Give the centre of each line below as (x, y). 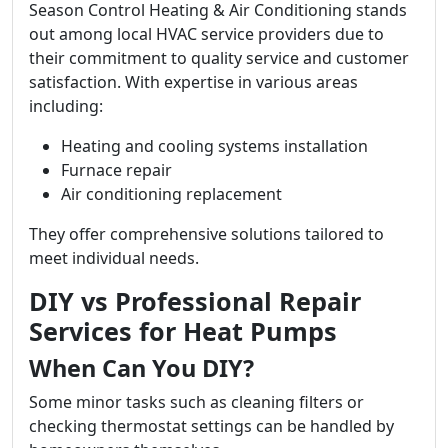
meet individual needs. (114, 258)
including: (66, 106)
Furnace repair (116, 170)
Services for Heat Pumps (183, 331)
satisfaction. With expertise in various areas (193, 82)
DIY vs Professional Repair (195, 301)
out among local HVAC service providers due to (206, 34)
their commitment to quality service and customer (219, 58)
